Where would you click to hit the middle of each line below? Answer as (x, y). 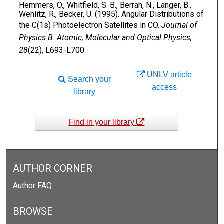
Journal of (179, 25)
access (165, 87)
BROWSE (33, 212)
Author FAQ (33, 186)
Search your (88, 79)
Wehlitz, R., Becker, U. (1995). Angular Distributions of (111, 14)
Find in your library (103, 122)
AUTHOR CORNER (53, 169)
